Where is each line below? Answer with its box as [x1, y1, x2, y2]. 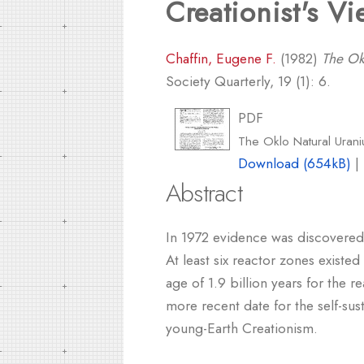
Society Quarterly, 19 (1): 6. [166, 71, 331, 92]
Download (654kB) [238, 153, 352, 174]
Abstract [166, 175, 242, 211]
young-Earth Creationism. [166, 317, 318, 338]
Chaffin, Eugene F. [166, 48, 276, 69]
